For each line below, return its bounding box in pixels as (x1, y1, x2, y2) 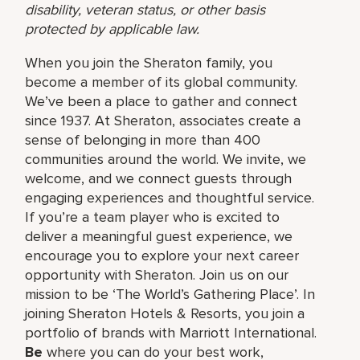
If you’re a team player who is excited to (25, 207, 280, 226)
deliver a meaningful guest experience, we (25, 227, 293, 245)
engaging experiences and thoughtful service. (25, 188, 315, 207)
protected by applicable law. (25, 19, 200, 38)
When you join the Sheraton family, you (25, 53, 273, 72)
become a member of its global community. (25, 72, 298, 91)
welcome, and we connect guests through (25, 169, 292, 187)
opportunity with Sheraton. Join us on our (25, 265, 289, 284)
